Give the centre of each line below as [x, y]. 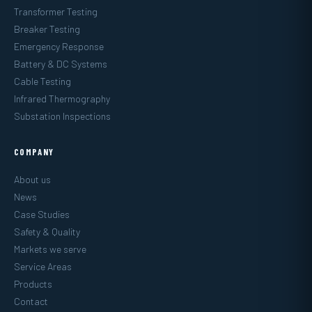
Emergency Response [59, 46]
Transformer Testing [56, 11]
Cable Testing [42, 81]
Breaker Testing [47, 29]
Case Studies [42, 214]
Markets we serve [50, 249]
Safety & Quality [47, 231]
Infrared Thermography [62, 98]
